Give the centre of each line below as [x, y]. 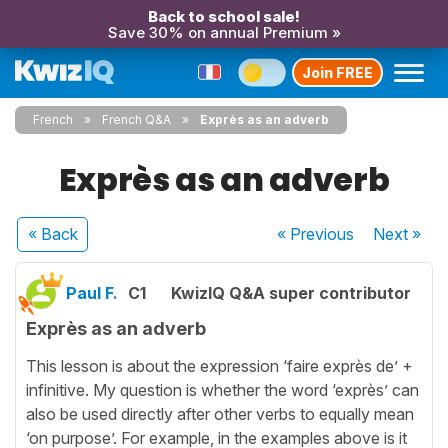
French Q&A [136, 119]
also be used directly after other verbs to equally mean [220, 413]
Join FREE [337, 72]
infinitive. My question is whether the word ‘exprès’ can [222, 389]
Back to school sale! [224, 16]
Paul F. [92, 293]
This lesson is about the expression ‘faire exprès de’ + [219, 365]
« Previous [316, 234]
